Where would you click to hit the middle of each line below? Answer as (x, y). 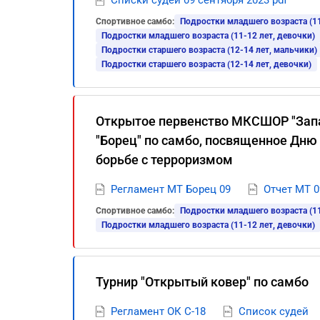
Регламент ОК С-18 (158, 311)
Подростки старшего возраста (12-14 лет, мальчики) (209, 50)
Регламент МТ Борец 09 (171, 189)
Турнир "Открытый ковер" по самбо (202, 282)
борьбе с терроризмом (164, 160)
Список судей (274, 311)
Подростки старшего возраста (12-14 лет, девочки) (206, 64)
